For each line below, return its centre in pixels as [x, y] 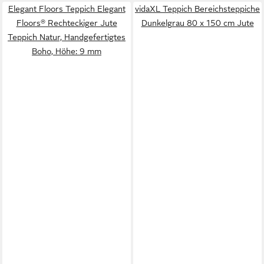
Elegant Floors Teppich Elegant [67, 9]
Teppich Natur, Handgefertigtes [67, 37]
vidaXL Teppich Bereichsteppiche [197, 9]
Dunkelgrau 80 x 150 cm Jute [197, 23]
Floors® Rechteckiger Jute [67, 23]
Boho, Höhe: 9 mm [67, 51]
